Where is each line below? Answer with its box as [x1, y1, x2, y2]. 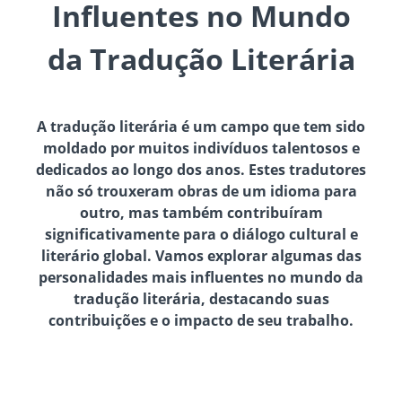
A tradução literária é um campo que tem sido [37, 117, 365, 137]
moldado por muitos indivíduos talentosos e [42, 138, 360, 159]
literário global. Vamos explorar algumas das [40, 246, 362, 267]
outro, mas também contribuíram [79, 203, 323, 223]
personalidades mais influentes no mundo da [39, 267, 363, 288]
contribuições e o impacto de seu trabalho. [48, 310, 354, 331]
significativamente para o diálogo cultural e [44, 224, 358, 245]
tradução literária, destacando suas [73, 289, 329, 310]
